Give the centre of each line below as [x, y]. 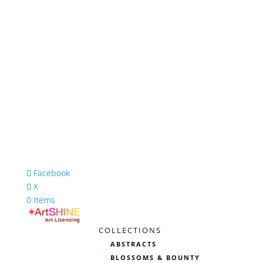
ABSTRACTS [133, 244]
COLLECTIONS [130, 230]
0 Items [41, 200]
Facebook [51, 173]
